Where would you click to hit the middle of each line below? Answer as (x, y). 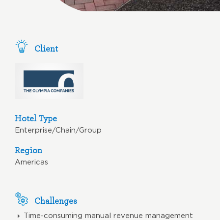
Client (46, 48)
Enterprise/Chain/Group (58, 130)
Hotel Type (36, 118)
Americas (31, 162)
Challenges (56, 200)
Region (28, 150)
